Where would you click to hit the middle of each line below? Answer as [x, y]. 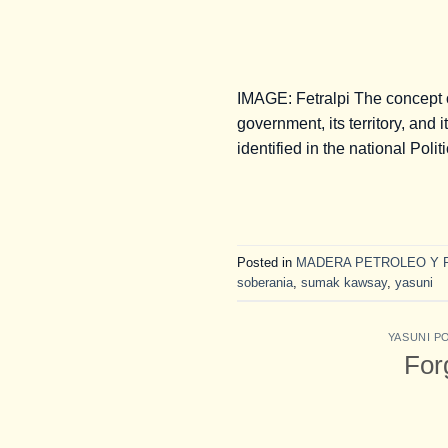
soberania [265, 282]
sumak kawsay [344, 282]
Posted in [266, 262]
